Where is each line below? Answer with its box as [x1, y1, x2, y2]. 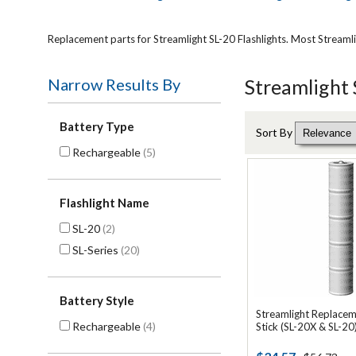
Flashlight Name [60, 195, 149, 210]
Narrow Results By [48, 75, 180, 94]
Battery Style [60, 293, 134, 308]
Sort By [256, 126, 295, 139]
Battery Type [60, 119, 134, 133]
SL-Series [70, 243, 121, 257]
